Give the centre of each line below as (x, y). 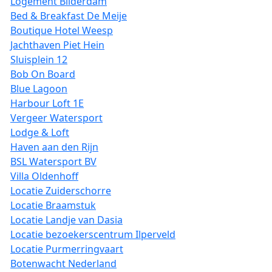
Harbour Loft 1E (47, 103)
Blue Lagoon (39, 89)
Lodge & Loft (40, 132)
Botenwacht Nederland (63, 263)
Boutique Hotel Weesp (62, 30)
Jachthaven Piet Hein (57, 45)
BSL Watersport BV (53, 161)
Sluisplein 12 (39, 59)
